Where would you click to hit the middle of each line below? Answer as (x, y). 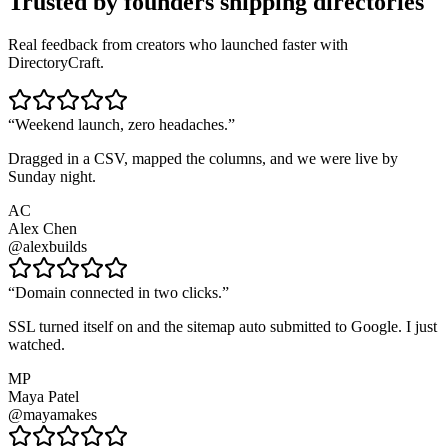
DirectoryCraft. (56, 63)
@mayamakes (52, 415)
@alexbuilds (47, 247)
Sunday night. (52, 177)
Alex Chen (42, 229)
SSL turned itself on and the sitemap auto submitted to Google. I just (222, 327)
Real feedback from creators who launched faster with (178, 45)
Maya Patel (43, 397)
